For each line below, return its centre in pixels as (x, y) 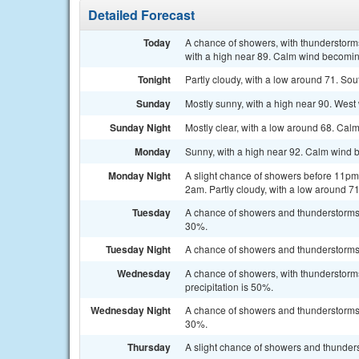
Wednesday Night (131, 310)
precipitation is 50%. (229, 286)
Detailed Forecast (141, 15)
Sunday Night (140, 127)
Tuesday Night (138, 249)
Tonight (154, 79)
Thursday (149, 347)
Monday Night (139, 175)
